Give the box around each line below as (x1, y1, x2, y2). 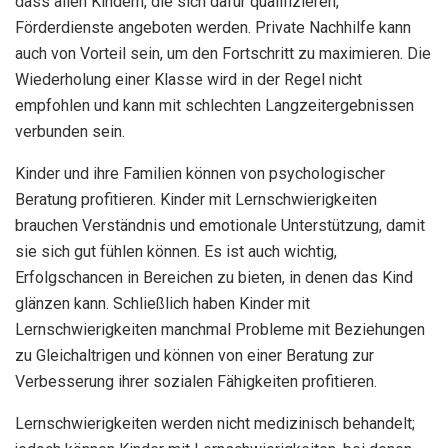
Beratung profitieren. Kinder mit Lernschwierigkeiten (15, 189, 377, 209)
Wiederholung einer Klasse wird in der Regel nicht (15, 69, 362, 89)
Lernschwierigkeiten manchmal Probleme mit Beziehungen (15, 319, 425, 339)
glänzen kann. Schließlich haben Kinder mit (15, 293, 310, 313)
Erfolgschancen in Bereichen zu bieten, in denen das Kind (15, 267, 413, 287)
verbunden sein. (15, 121, 125, 141)
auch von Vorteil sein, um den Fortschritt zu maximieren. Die (15, 43, 431, 63)
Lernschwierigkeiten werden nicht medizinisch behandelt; (15, 413, 415, 433)
